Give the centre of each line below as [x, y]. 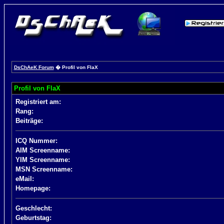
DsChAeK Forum [34, 67]
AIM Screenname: [42, 150]
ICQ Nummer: [36, 141]
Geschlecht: [33, 208]
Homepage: [33, 188]
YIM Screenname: [42, 160]
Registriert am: [38, 102]
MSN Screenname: [44, 169]
